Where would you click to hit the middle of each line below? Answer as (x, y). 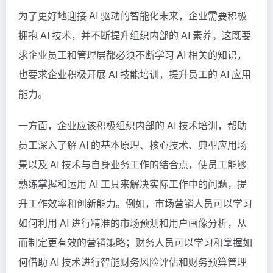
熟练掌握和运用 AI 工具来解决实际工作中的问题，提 (133, 183)
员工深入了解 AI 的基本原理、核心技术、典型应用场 (133, 144)
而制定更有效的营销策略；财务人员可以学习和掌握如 (135, 242)
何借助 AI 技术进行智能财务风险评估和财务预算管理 (133, 261)
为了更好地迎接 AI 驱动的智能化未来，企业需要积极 (133, 15)
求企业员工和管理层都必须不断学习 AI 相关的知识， (133, 54)
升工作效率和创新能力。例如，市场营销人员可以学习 (135, 203)
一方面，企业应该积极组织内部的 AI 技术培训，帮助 (133, 125)
